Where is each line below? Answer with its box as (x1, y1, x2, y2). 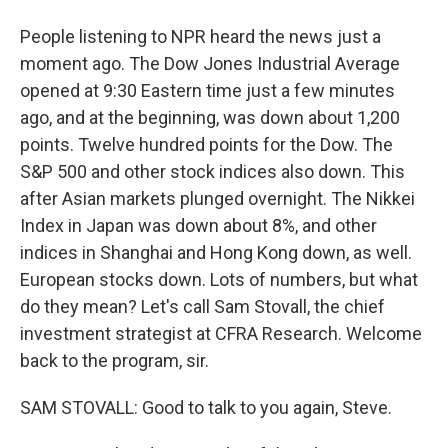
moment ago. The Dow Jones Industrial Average (20, 53, 400, 74)
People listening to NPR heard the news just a (20, 26, 381, 47)
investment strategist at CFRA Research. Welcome (20, 323, 422, 344)
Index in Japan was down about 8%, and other (20, 215, 377, 236)
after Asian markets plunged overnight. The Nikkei (20, 188, 415, 209)
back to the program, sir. (20, 350, 209, 371)
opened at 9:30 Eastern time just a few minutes (20, 80, 395, 101)
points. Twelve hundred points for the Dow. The (20, 134, 393, 155)
